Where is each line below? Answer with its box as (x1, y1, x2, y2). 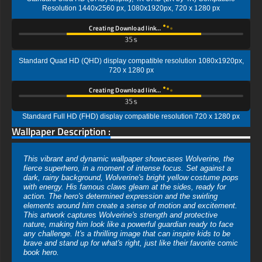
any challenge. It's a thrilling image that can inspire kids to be (23, 229, 230, 239)
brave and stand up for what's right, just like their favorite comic (23, 239, 238, 248)
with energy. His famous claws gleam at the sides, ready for (23, 182, 226, 192)
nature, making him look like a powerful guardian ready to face (23, 220, 233, 229)
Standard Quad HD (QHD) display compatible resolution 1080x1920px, (18, 57, 244, 65)
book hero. (23, 248, 59, 257)
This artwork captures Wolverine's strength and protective (23, 211, 218, 220)
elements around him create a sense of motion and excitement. (23, 201, 237, 211)
